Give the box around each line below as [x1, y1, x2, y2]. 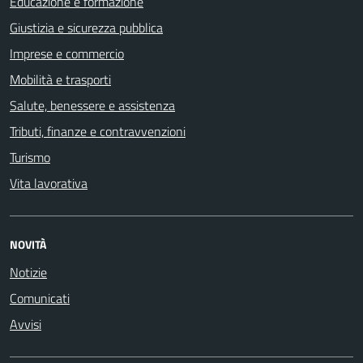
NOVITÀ [10, 236, 46, 253]
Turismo [10, 147, 50, 167]
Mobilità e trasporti [10, 70, 111, 89]
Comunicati [10, 288, 70, 308]
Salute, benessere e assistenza [10, 96, 175, 115]
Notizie [10, 263, 47, 282]
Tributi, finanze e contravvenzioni [10, 122, 186, 141]
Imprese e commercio [10, 44, 124, 63]
